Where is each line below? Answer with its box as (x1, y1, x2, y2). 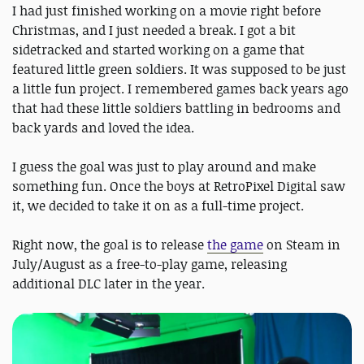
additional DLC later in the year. (12, 275, 205, 293)
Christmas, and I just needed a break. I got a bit (12, 21, 296, 40)
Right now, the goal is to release (12, 236, 207, 254)
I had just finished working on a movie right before (12, 2, 321, 20)
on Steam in (263, 236, 340, 254)
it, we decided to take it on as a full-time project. (12, 197, 304, 215)
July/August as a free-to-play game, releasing (12, 255, 287, 274)
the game (207, 236, 263, 254)
